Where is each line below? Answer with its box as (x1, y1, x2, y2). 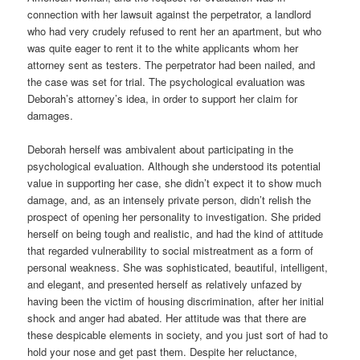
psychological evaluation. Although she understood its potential (27, 158, 321, 174)
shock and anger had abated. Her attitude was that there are (27, 310, 307, 326)
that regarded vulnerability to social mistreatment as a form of (27, 243, 314, 259)
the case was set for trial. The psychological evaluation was (27, 74, 306, 90)
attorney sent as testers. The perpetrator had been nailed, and (27, 57, 316, 73)
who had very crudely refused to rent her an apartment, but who (27, 23, 322, 39)
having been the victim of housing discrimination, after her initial (27, 293, 325, 309)
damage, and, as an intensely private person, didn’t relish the (27, 192, 312, 208)
